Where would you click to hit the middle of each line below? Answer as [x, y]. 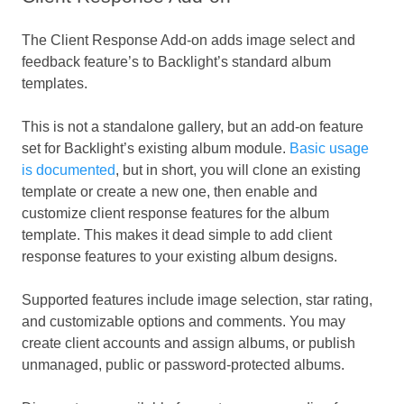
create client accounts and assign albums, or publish [188, 344]
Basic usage [329, 149]
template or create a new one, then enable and [170, 192]
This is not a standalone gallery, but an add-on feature [193, 127]
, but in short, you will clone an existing [238, 170]
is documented [69, 170]
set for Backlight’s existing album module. [156, 149]
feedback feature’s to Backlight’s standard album [176, 62]
